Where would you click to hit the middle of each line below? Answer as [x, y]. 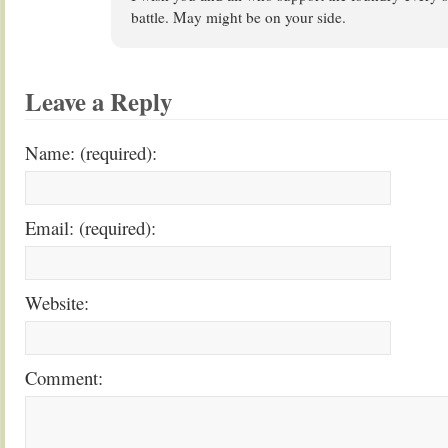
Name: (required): [91, 152]
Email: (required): [90, 227]
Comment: [64, 377]
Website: [57, 302]
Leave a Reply [98, 101]
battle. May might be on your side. [238, 17]
